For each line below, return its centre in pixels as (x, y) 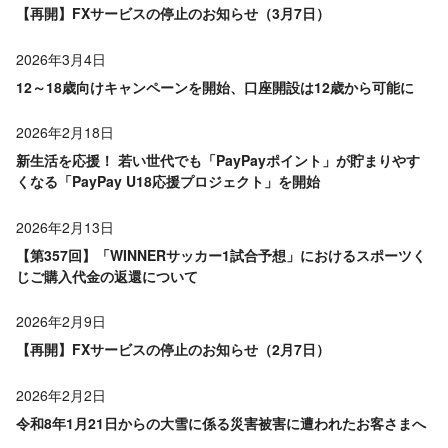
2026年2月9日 (61, 321)
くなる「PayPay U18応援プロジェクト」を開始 (168, 181)
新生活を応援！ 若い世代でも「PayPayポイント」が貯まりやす (218, 160)
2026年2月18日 (65, 132)
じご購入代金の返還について (107, 275)
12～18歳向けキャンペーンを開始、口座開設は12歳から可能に (215, 86)
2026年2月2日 (61, 394)
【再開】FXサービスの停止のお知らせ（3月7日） (173, 13)
